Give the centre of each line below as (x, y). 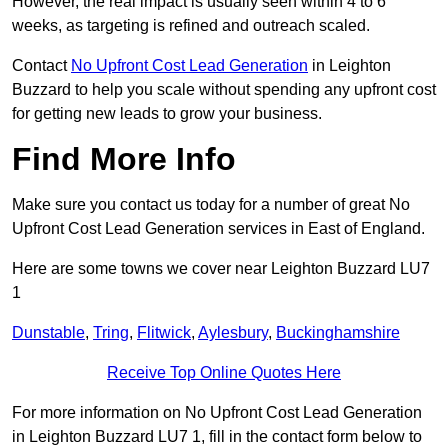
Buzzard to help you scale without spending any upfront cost (224, 90)
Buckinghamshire (338, 333)
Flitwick (164, 333)
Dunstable (48, 333)
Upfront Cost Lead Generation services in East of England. (218, 229)
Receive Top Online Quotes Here (224, 373)
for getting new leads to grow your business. (167, 114)
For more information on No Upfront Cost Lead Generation (217, 413)
